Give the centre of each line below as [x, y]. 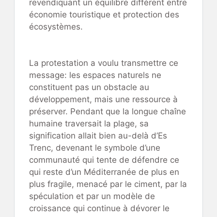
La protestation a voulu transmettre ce [104, 63]
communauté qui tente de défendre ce [104, 160]
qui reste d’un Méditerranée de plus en [104, 172]
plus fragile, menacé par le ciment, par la [108, 184]
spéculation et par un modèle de [92, 196]
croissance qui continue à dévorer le [99, 209]
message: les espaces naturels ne [95, 75]
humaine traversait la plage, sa [89, 124]
